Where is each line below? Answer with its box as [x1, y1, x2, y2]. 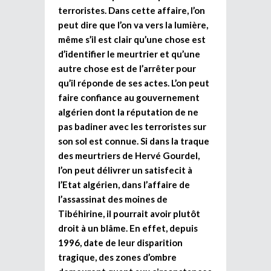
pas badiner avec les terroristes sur [58, 120, 206, 132]
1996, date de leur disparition [58, 237, 183, 248]
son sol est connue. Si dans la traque [58, 135, 209, 146]
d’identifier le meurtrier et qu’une [58, 48, 200, 59]
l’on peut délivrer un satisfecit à [58, 164, 192, 175]
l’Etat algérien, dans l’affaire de [58, 178, 190, 190]
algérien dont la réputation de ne [58, 106, 198, 117]
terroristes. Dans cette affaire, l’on [58, 4, 205, 16]
